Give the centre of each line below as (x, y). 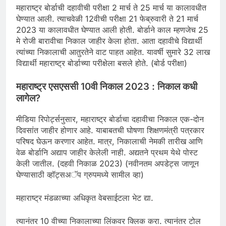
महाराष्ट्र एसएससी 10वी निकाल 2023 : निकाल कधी (107, 86)
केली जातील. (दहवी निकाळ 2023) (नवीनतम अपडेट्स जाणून (107, 163)
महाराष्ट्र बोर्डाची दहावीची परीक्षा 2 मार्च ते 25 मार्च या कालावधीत (111, 7)
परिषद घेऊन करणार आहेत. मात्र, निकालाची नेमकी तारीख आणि (109, 141)
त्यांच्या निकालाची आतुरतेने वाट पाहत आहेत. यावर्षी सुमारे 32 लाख (113, 52)
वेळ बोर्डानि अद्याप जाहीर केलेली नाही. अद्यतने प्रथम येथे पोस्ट (107, 152)
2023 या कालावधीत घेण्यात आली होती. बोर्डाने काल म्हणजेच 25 (112, 30)
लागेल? (28, 98)
